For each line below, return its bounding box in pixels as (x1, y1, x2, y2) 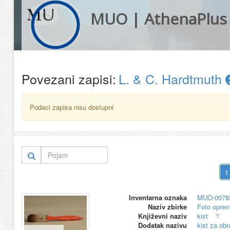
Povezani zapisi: (22, 69, 116, 88)
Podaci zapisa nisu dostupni (30, 102, 113, 112)
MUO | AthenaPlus (90, 8, 227, 29)
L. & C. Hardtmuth (119, 69, 225, 88)
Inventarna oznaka (128, 193, 187, 202)
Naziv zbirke (147, 202, 187, 212)
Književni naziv (138, 211, 187, 221)
